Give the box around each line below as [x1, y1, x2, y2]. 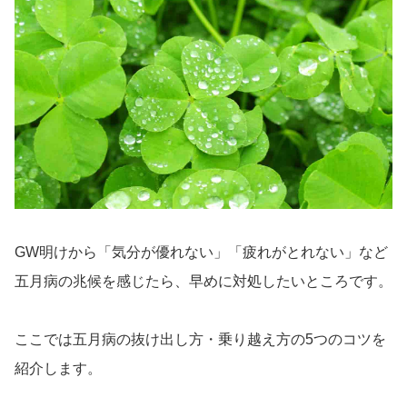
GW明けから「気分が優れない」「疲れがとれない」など [15, 243, 388, 260]
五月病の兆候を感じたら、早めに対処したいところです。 [15, 273, 392, 289]
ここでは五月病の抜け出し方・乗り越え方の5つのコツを [15, 331, 386, 347]
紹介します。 [15, 360, 102, 376]
